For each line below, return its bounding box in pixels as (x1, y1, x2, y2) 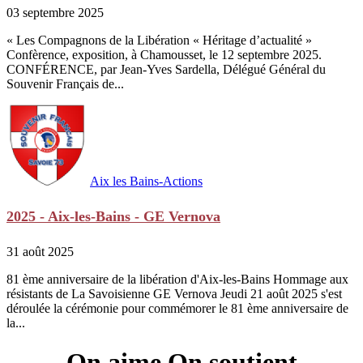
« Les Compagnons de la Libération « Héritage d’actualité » (6, 32, 312, 47)
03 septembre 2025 (6, 5, 104, 19)
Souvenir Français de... (6, 76, 124, 91)
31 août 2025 (6, 244, 74, 258)
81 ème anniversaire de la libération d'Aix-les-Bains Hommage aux (6, 271, 348, 286)
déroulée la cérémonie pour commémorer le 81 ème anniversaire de (6, 301, 348, 315)
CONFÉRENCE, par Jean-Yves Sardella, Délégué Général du (6, 62, 326, 76)
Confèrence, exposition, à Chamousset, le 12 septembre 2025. (6, 47, 322, 62)
